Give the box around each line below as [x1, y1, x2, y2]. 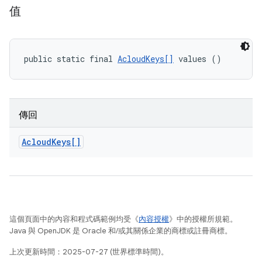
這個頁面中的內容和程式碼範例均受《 [9, 214, 139, 224]
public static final [24, 53, 118, 64]
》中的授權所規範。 [169, 214, 237, 224]
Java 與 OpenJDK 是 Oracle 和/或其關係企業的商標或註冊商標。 [9, 226, 232, 236]
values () [174, 53, 222, 64]
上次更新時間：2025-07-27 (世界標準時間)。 [9, 247, 168, 257]
